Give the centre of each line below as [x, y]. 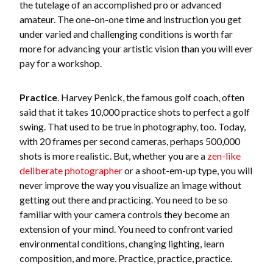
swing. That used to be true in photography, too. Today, [133, 126]
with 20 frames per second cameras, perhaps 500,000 [130, 141]
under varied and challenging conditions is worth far [126, 34]
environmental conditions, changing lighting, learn [122, 243]
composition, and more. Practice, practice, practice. [126, 258]
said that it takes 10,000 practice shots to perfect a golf [135, 112]
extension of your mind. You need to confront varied [126, 229]
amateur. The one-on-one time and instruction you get [130, 19]
